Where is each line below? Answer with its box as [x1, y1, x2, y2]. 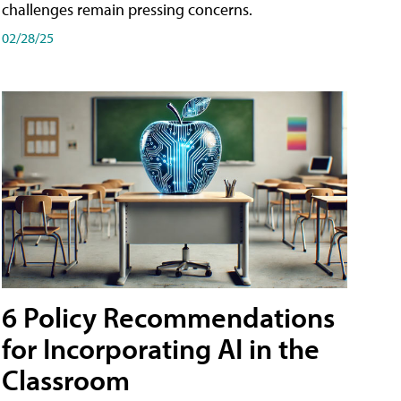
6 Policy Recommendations [2, 299, 335, 336]
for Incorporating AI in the [2, 330, 320, 367]
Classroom [2, 362, 130, 398]
